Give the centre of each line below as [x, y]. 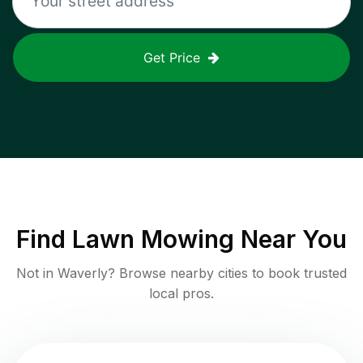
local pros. [181, 293]
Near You [290, 239]
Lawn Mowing [153, 239]
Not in [37, 273]
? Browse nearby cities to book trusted [227, 273]
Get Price [172, 57]
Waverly [83, 273]
